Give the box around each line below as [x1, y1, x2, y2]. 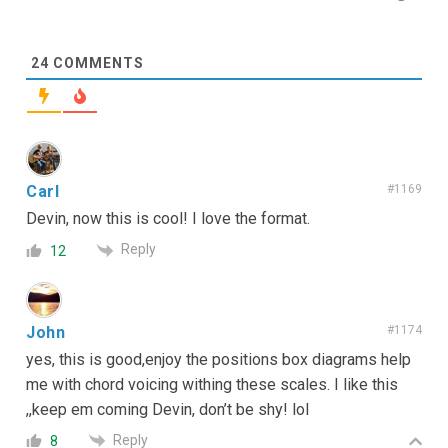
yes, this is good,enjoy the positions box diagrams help [26, 349, 411, 369]
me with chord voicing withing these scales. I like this [26, 374, 398, 394]
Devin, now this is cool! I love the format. [26, 209, 310, 229]
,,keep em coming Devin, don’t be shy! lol [26, 399, 309, 419]
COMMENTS [49, 55, 144, 72]
